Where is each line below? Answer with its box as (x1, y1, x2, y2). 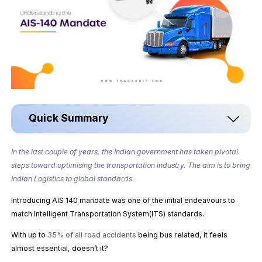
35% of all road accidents (47, 230, 137, 240)
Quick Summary (29, 112, 109, 125)
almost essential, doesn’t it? (11, 244, 111, 253)
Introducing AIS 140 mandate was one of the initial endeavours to (11, 195, 236, 205)
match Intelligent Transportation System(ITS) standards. (11, 209, 205, 218)
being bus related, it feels (136, 230, 228, 240)
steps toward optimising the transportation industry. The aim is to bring (11, 161, 251, 170)
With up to (11, 230, 48, 240)
